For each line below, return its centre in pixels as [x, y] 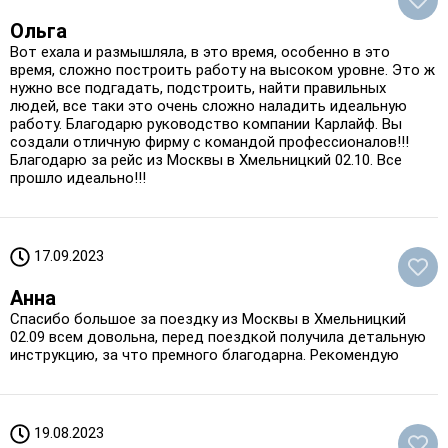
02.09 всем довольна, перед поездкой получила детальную [218, 336]
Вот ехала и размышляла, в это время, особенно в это [200, 51]
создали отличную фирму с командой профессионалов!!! [209, 141]
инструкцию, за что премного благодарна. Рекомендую [204, 354]
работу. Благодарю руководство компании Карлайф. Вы [206, 123]
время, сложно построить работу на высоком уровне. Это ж [222, 69]
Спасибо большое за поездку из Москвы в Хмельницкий [208, 318]
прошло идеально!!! [78, 177]
